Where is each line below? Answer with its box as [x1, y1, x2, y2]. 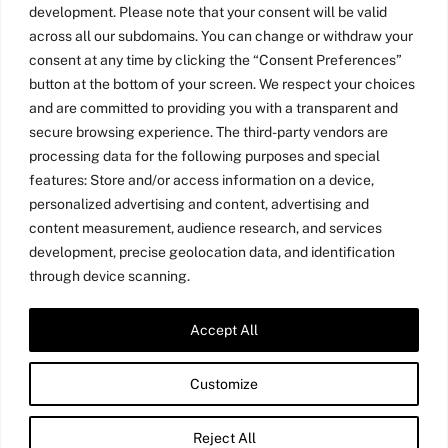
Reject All [192, 429, 256, 446]
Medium [280, 322, 334, 340]
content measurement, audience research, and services [29, 219, 382, 236]
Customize [190, 375, 258, 392]
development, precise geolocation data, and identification [29, 243, 395, 260]
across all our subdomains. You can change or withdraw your [29, 27, 413, 44]
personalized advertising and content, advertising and [29, 195, 369, 212]
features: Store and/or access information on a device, [29, 171, 374, 188]
